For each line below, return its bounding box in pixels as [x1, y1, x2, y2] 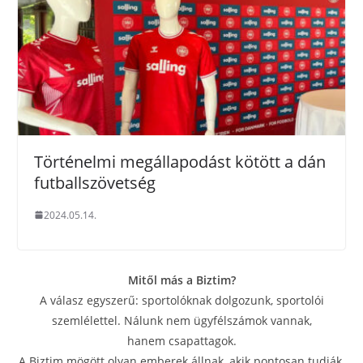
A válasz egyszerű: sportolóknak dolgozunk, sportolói [39, 292, 324, 308]
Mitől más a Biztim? [127, 271, 236, 288]
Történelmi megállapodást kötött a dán [34, 150, 327, 173]
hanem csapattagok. [126, 332, 237, 348]
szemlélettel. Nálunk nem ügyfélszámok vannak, [51, 312, 312, 328]
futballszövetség [34, 171, 156, 194]
